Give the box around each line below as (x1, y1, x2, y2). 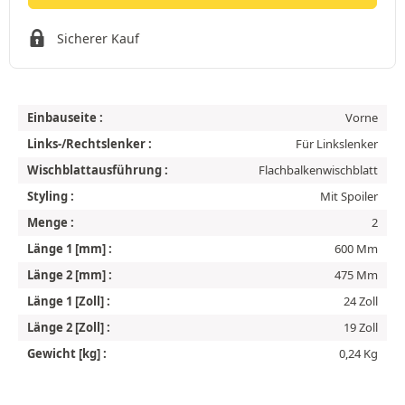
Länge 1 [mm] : (27, 240, 112, 257)
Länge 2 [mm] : (27, 266, 112, 283)
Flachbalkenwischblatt (259, 161, 378, 178)
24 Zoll (344, 292, 378, 309)
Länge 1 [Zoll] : (27, 292, 110, 309)
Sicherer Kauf (57, 29, 139, 47)
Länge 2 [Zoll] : (27, 318, 110, 335)
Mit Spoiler (320, 187, 378, 204)
